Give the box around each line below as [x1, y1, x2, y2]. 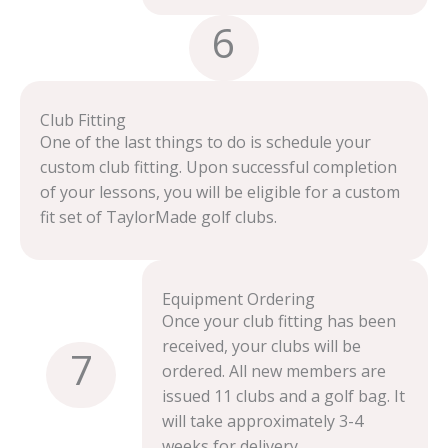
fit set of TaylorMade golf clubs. [40, 206, 277, 228]
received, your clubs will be [162, 335, 362, 357]
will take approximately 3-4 [162, 410, 364, 432]
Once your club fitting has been [162, 310, 397, 332]
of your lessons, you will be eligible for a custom [40, 181, 400, 203]
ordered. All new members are [162, 360, 387, 382]
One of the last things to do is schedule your [40, 131, 371, 153]
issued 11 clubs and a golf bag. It [162, 385, 406, 407]
